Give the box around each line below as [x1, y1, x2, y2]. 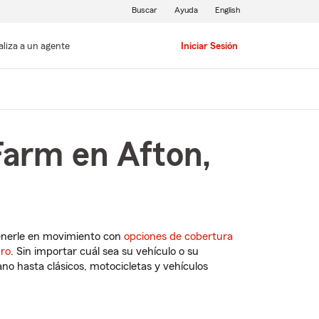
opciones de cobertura [124, 231, 233, 243]
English [214, 6, 240, 14]
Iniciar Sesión [180, 41, 238, 51]
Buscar [131, 6, 157, 14]
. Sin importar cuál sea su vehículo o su [11, 246, 199, 258]
